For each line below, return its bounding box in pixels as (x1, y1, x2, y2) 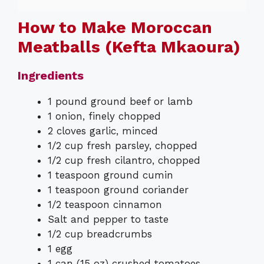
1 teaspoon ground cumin (48, 169, 173, 181)
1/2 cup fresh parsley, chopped (48, 140, 197, 152)
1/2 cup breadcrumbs (48, 228, 152, 240)
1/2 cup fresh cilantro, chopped (48, 154, 200, 167)
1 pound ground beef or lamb (48, 95, 193, 108)
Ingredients (18, 68, 84, 83)
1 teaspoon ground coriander (48, 184, 189, 196)
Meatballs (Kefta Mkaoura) (18, 37, 240, 57)
